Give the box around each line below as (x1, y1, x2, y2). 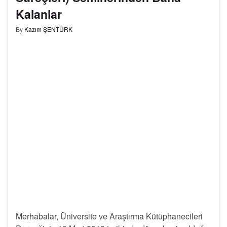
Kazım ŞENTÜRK (24, 25, 72, 34)
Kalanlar (16, 6, 62, 23)
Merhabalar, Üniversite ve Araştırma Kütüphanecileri (16, 210, 203, 222)
